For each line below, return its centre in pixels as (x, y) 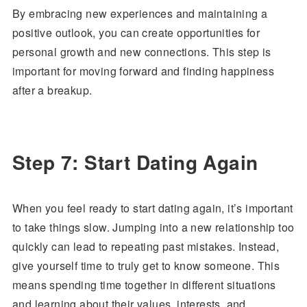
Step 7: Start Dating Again (135, 162)
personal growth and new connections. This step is (142, 52)
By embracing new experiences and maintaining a (140, 13)
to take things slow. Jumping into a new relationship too (153, 227)
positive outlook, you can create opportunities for (136, 33)
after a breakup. (52, 90)
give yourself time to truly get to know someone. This (146, 266)
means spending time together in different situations (144, 285)
